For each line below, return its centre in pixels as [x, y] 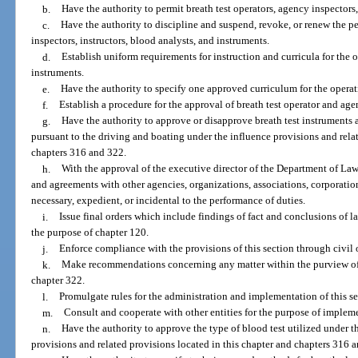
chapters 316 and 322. [79, 153]
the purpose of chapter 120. [90, 233]
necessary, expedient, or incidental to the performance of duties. [169, 201]
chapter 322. [58, 280]
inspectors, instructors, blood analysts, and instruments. [151, 41]
